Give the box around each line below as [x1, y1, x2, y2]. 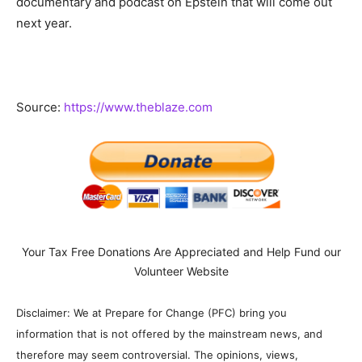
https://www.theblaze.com [64, 99, 213, 115]
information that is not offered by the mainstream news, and [16, 326, 322, 340]
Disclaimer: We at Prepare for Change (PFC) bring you [16, 305, 287, 319]
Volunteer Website [133, 263, 229, 278]
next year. [16, 15, 72, 31]
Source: [16, 99, 64, 115]
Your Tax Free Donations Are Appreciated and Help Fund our [21, 244, 341, 259]
